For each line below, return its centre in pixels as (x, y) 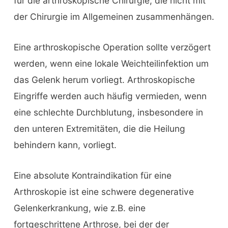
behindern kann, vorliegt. (65, 145)
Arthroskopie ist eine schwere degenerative (104, 191)
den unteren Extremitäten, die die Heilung (99, 129)
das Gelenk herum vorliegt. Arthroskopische (104, 80)
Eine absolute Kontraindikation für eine (92, 175)
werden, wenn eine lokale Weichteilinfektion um (111, 64)
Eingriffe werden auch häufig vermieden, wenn (110, 96)
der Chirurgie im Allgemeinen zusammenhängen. (114, 17)
